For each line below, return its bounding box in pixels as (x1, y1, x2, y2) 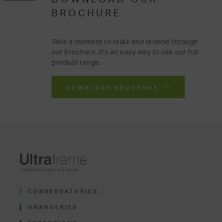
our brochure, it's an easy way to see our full (52, 48, 198, 56)
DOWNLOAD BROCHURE (65, 85, 162, 91)
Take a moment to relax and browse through (52, 38, 198, 46)
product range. (52, 58, 101, 66)
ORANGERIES (28, 205, 78, 211)
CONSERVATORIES (28, 189, 98, 195)
